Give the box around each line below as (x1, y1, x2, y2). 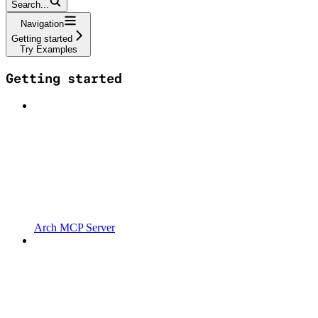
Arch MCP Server (34, 221, 115, 234)
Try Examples (19, 43, 77, 55)
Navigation (20, 18, 64, 29)
